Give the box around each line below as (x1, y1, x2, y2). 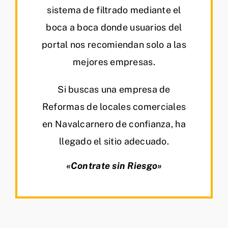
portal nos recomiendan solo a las (42, 39, 186, 50)
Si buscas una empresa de (58, 84, 170, 95)
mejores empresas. (73, 56, 155, 68)
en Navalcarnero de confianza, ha (42, 119, 186, 130)
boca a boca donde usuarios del (46, 22, 182, 33)
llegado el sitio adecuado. (59, 136, 169, 147)
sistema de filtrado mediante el (47, 5, 181, 16)
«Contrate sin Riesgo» (66, 160, 162, 172)
